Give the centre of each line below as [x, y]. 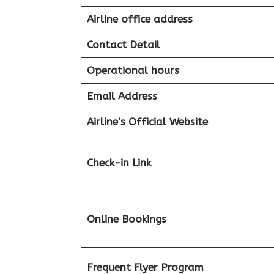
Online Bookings [126, 219]
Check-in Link [119, 163]
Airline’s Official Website [147, 122]
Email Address [122, 96]
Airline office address [139, 19]
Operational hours [133, 70]
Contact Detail [123, 45]
